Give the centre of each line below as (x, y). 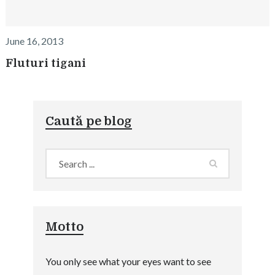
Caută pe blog (88, 121)
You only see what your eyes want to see (128, 261)
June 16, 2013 (34, 41)
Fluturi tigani (45, 63)
